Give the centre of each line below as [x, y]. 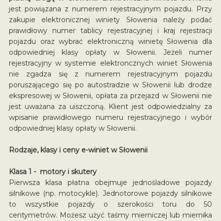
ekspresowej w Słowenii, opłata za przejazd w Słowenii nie [110, 95]
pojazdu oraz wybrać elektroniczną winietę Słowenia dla [110, 41]
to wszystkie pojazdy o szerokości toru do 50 [110, 204]
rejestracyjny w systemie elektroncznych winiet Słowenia [110, 63]
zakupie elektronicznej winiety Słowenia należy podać [110, 19]
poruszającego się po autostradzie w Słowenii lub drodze [110, 85]
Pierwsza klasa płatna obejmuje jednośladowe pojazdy [110, 182]
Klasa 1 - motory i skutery [53, 171]
